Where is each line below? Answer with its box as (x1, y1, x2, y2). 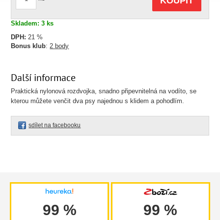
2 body (50, 42, 69, 50)
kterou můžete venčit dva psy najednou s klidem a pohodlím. (11, 97, 185, 105)
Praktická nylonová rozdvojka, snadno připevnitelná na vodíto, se (11, 87, 197, 95)
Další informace (11, 71, 76, 83)
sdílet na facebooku (28, 122, 81, 129)
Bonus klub (11, 42, 46, 50)
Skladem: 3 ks (11, 20, 54, 27)
